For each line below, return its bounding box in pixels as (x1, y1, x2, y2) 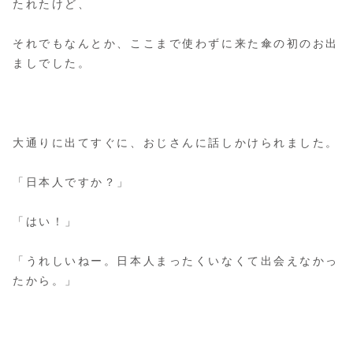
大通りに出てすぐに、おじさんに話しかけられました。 (13, 136, 339, 149)
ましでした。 (13, 57, 91, 70)
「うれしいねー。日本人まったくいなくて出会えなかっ (13, 255, 339, 268)
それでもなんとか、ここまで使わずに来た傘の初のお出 (13, 37, 339, 50)
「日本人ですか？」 (13, 175, 131, 188)
